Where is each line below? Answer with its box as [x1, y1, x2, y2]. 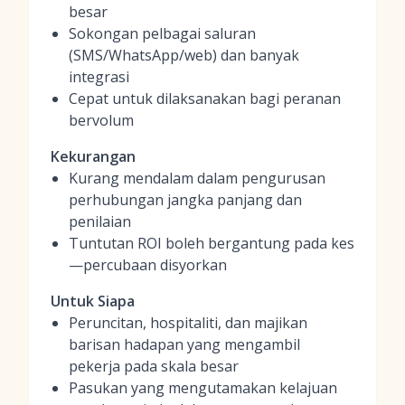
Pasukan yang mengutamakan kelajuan [69, 378, 337, 398]
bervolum [69, 110, 134, 130]
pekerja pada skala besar [69, 356, 239, 376]
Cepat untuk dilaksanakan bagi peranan [69, 89, 341, 108]
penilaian [69, 212, 131, 231]
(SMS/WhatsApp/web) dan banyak [69, 45, 299, 65]
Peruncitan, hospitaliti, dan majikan [69, 313, 307, 333]
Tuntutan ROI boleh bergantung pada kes [69, 233, 354, 253]
